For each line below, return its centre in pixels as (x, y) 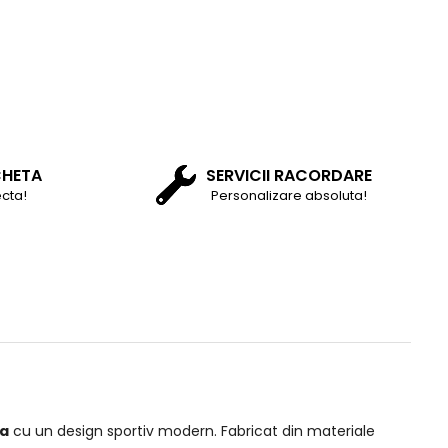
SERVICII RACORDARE (288, 176)
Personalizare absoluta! (288, 196)
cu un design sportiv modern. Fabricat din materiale (192, 431)
